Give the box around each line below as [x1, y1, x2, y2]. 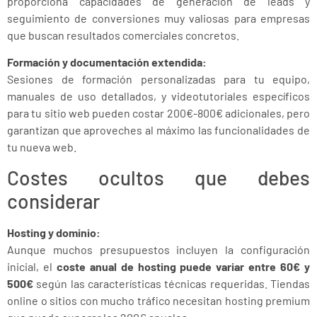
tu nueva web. [7, 140, 76, 154]
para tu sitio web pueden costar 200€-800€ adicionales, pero [7, 106, 310, 120]
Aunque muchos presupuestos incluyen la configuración [7, 242, 310, 256]
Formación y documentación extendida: [7, 55, 207, 69]
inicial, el [7, 259, 57, 273]
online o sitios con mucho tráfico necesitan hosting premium [7, 293, 310, 307]
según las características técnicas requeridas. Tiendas [33, 276, 310, 290]
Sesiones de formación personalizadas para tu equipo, [7, 72, 310, 86]
